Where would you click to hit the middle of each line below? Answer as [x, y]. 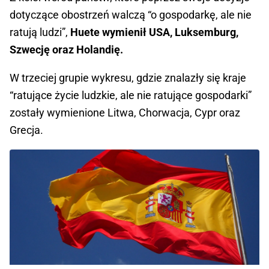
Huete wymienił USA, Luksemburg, [154, 32]
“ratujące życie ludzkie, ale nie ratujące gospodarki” [131, 95]
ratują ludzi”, [40, 32]
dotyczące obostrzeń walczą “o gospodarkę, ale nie [131, 15]
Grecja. [26, 130]
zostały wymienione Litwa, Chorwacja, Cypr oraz [125, 113]
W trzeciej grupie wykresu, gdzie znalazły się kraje [128, 78]
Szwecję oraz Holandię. [66, 50]
